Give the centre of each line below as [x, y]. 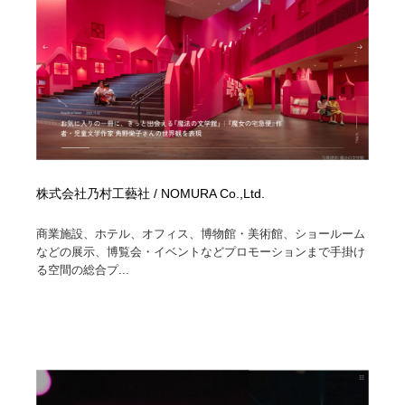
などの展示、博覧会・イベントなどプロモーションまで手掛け [201, 252]
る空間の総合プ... [83, 270]
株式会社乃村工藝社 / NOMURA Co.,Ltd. [151, 194]
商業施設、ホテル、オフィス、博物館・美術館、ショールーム [201, 234]
